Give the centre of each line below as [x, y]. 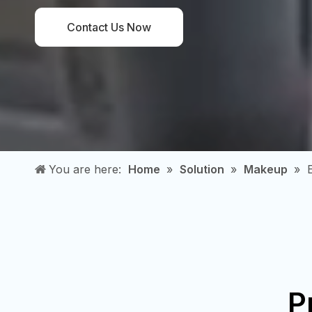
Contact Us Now [109, 27]
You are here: [85, 169]
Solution [202, 169]
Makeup [266, 169]
